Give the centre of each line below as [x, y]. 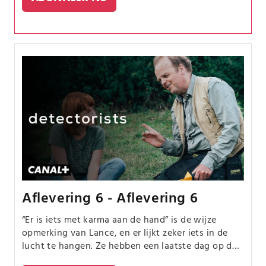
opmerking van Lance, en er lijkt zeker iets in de [125, 234]
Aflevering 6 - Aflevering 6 [110, 199]
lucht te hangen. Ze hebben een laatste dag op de [130, 247]
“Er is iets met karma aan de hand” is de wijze [119, 221]
